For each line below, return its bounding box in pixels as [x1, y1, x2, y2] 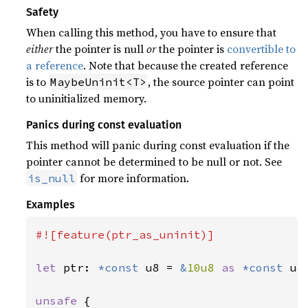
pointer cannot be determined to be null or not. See [26, 154, 283, 169]
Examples [26, 198, 76, 211]
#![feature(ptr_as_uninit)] [36, 228, 215, 241]
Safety [26, 5, 59, 19]
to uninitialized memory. [26, 91, 147, 106]
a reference [26, 58, 84, 73]
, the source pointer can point [148, 74, 295, 89]
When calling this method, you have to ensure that [26, 25, 277, 40]
